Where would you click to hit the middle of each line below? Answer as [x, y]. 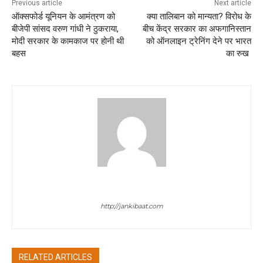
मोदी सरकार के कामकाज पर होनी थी [68, 41]
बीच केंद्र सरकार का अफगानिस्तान [197, 28]
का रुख [238, 53]
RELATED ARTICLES [55, 257]
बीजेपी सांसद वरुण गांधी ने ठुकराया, [65, 28]
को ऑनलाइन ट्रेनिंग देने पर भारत [198, 41]
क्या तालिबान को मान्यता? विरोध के [199, 16]
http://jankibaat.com [131, 206]
